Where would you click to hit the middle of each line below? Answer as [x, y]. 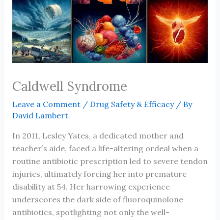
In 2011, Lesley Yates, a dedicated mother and [98, 135]
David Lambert [40, 115]
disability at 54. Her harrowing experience [91, 186]
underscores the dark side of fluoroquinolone [97, 199]
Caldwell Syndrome [69, 86]
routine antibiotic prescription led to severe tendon [110, 161]
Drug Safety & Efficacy [132, 104]
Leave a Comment [46, 104]
